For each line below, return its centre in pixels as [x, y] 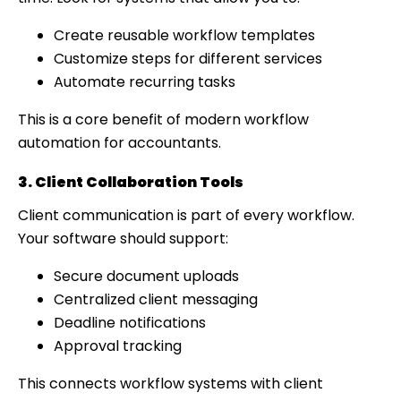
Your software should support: [123, 238]
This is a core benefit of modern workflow [163, 119]
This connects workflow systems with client [171, 383]
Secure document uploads [146, 276]
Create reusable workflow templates [184, 35]
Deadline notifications [130, 322]
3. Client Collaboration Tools [131, 182]
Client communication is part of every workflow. [186, 215]
